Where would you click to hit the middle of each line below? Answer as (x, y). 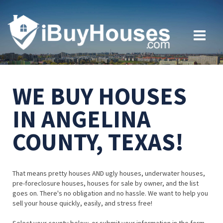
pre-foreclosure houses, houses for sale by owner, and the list (106, 183)
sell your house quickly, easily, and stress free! (82, 203)
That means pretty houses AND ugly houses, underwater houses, (109, 173)
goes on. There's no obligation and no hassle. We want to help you (110, 193)
